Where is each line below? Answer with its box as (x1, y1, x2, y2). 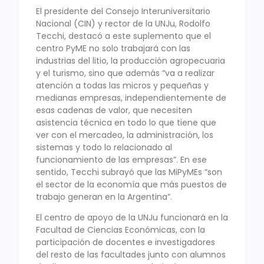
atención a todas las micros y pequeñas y (36, 79, 209, 91)
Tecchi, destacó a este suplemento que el (36, 29, 211, 42)
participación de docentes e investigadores (36, 236, 215, 249)
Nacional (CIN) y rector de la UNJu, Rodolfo (36, 17, 210, 29)
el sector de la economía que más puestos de (36, 178, 227, 190)
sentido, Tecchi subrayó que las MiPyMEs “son (36, 166, 222, 178)
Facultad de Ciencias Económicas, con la (36, 224, 205, 236)
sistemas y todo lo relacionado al (36, 141, 172, 153)
